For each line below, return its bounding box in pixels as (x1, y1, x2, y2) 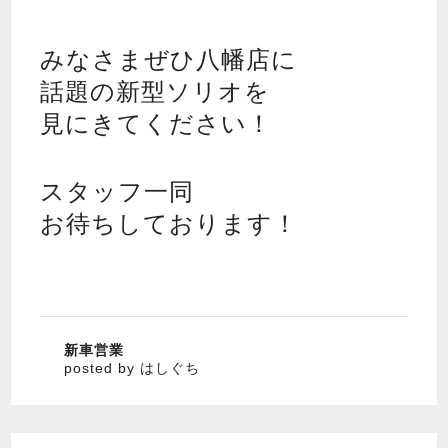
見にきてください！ (39, 110, 272, 138)
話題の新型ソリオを (39, 78, 270, 106)
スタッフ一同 (39, 178, 194, 206)
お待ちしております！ (39, 210, 298, 238)
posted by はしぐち (63, 360, 200, 377)
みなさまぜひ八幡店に (39, 46, 297, 74)
